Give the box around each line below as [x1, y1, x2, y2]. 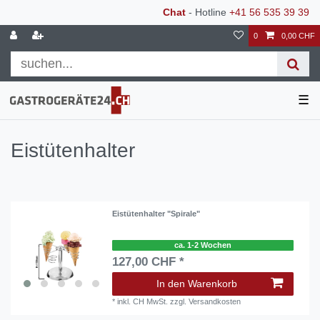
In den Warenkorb [156, 278, 237, 289]
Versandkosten [189, 297, 241, 306]
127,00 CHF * [112, 255, 185, 269]
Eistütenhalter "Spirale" [112, 209, 201, 219]
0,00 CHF [281, 31, 315, 40]
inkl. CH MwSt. [117, 297, 169, 306]
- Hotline [186, 6, 229, 18]
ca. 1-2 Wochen [174, 241, 231, 250]
